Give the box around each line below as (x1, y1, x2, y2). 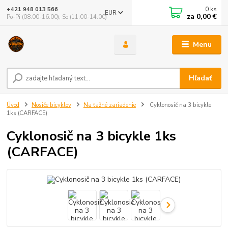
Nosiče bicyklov (32, 101, 71, 109)
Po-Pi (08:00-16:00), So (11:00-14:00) (7, 13, 107, 21)
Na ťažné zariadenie (83, 101, 136, 109)
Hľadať (189, 73, 212, 83)
